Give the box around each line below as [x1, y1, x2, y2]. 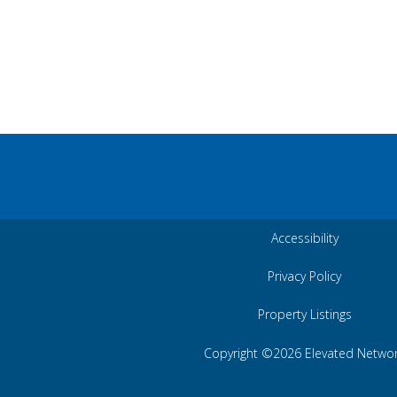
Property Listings [257, 306, 352, 323]
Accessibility [270, 230, 339, 246]
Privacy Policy [268, 268, 341, 284]
